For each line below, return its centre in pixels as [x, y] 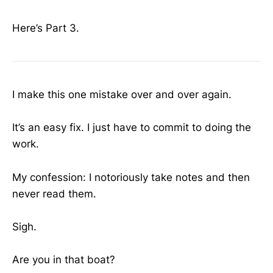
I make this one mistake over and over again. [122, 95]
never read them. [54, 193]
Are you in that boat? [64, 259]
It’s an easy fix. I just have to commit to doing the [132, 128]
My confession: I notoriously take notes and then [131, 177]
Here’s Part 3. [46, 28]
